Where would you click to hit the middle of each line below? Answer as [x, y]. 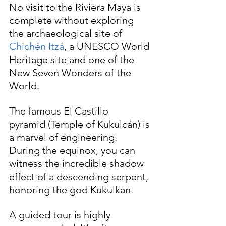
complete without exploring [73, 20]
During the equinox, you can [73, 151]
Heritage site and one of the [73, 60]
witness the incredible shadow [78, 164]
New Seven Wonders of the [71, 73]
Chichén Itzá [37, 47]
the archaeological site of [67, 34]
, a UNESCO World [108, 47]
